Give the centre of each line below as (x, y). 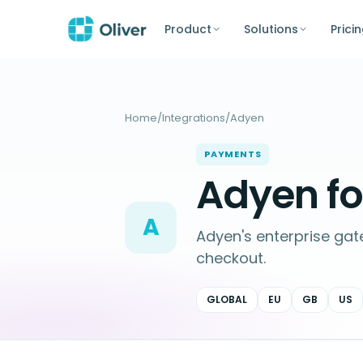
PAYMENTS (233, 154)
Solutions (271, 29)
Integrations (194, 118)
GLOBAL (227, 299)
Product (188, 29)
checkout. (231, 258)
